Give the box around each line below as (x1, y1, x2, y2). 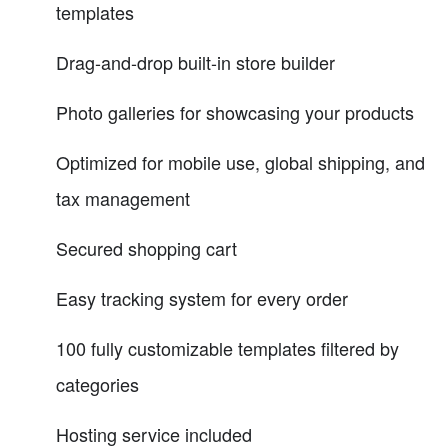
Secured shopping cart (56, 234, 237, 261)
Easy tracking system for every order (56, 284, 348, 311)
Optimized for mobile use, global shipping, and (56, 148, 425, 175)
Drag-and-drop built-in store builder (56, 48, 335, 75)
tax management (56, 184, 190, 211)
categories (56, 370, 139, 397)
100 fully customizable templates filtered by (56, 334, 399, 361)
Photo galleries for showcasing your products (56, 98, 414, 125)
